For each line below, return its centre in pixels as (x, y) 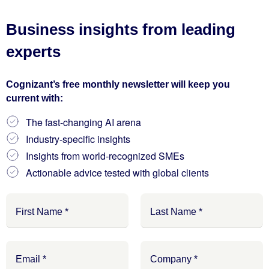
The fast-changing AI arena (83, 122)
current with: (35, 98)
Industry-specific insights (78, 139)
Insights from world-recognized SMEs (105, 156)
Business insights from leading (121, 29)
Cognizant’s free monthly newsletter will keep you (118, 84)
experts (33, 52)
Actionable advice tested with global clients (117, 173)
